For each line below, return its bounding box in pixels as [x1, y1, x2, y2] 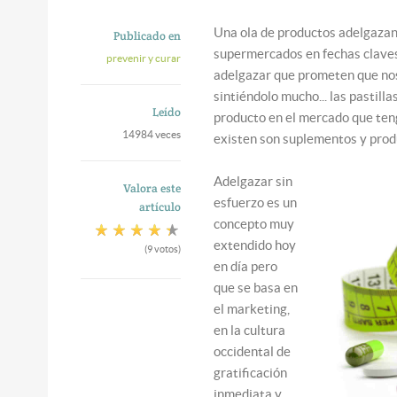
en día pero [214, 258, 278, 274]
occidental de [214, 343, 292, 359]
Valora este [122, 180, 181, 196]
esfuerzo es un [214, 194, 298, 210]
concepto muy [214, 215, 295, 231]
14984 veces [121, 128, 181, 140]
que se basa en [214, 279, 299, 295]
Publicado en [113, 27, 181, 43]
